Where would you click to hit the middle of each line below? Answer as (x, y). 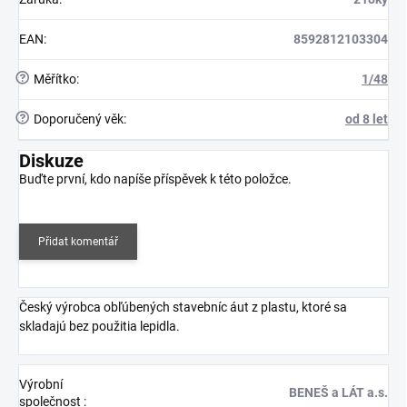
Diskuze (51, 160)
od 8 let (367, 119)
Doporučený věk (77, 119)
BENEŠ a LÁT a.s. (338, 392)
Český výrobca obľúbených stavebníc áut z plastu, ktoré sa (183, 307)
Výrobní (41, 384)
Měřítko (54, 79)
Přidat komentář (78, 241)
